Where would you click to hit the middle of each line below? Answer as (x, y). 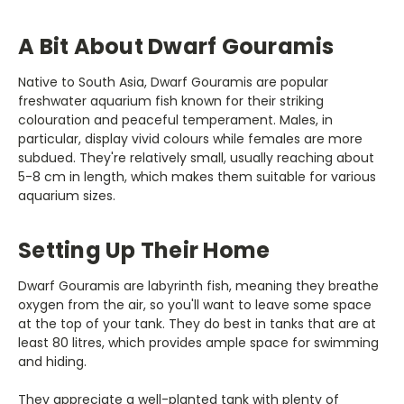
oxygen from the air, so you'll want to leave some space (195, 304)
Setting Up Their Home (144, 250)
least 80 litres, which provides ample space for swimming (198, 342)
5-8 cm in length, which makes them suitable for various (197, 176)
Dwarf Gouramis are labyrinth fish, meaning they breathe (198, 285)
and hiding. (52, 361)
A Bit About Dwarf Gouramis (176, 46)
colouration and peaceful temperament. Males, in (175, 119)
